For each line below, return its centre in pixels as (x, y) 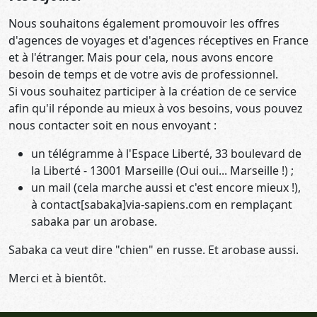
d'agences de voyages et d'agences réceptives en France (158, 40)
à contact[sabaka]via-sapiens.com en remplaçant (162, 204)
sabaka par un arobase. (94, 221)
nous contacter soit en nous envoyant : (113, 125)
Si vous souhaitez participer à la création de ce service (152, 91)
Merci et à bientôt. (57, 278)
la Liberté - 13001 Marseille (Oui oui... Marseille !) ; (162, 171)
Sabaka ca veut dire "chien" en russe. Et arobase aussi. (154, 250)
